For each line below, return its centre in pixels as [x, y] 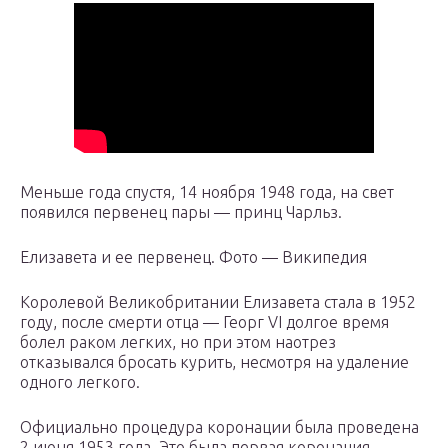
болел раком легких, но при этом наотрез [178, 342]
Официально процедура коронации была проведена [219, 427]
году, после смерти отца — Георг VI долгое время [204, 322]
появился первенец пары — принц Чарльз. [181, 212]
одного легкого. [80, 382]
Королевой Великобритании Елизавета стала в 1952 [218, 302]
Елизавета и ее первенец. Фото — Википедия [193, 257]
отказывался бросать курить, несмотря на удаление [214, 362]
